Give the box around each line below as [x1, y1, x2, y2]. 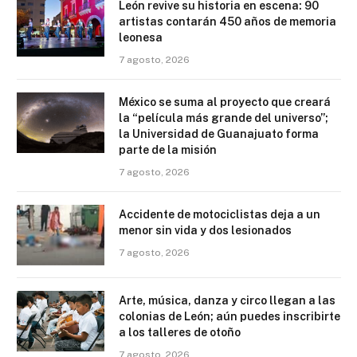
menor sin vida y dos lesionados [119, 223, 292, 237]
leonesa [119, 30, 163, 44]
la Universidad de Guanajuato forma [119, 127, 319, 140]
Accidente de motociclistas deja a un [119, 207, 320, 221]
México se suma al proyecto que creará [119, 95, 331, 108]
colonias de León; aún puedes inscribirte [119, 309, 340, 323]
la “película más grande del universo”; [119, 111, 328, 124]
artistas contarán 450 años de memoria [119, 14, 336, 28]
